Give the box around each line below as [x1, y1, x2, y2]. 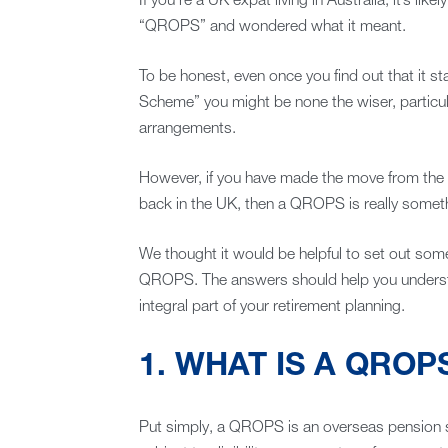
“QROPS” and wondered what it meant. [138, 19, 406, 36]
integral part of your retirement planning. [138, 299, 405, 316]
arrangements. [138, 121, 236, 138]
